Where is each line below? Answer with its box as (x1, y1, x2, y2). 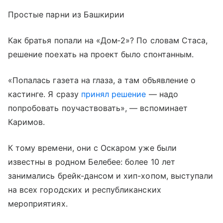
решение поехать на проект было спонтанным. (8, 49, 194, 59)
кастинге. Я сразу (8, 89, 81, 99)
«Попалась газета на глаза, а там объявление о (8, 75, 196, 85)
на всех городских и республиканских (8, 184, 161, 195)
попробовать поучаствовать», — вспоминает (8, 103, 188, 113)
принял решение (81, 89, 146, 99)
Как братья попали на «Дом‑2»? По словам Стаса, (8, 35, 208, 45)
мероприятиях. (8, 198, 68, 209)
